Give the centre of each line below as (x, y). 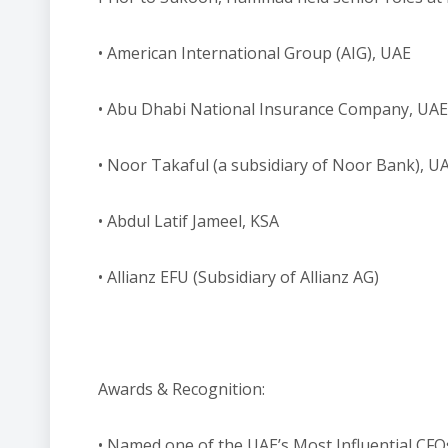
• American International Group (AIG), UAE (254, 53)
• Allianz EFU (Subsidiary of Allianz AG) (238, 277)
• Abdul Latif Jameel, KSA (188, 221)
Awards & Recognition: (181, 389)
